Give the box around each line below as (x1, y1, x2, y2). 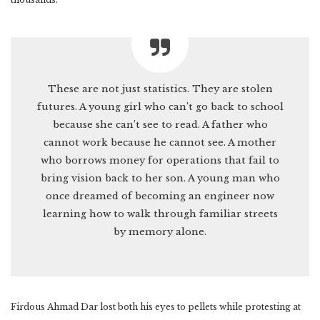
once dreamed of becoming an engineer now (46, 190, 274, 203)
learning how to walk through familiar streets (42, 208, 278, 221)
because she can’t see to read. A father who (52, 119, 268, 131)
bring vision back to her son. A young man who (40, 172, 280, 185)
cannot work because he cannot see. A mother (44, 136, 276, 149)
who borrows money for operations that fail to (41, 154, 279, 167)
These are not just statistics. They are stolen (47, 83, 273, 96)
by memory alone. (114, 226, 206, 239)
